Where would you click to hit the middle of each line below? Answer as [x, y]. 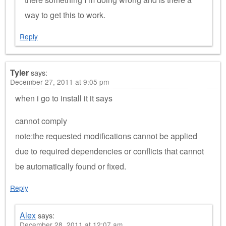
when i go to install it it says [64, 98]
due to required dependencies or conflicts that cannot [109, 151]
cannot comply [41, 121]
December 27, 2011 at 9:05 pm [60, 82]
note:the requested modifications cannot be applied [106, 136]
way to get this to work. [65, 15]
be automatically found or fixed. [71, 166]
